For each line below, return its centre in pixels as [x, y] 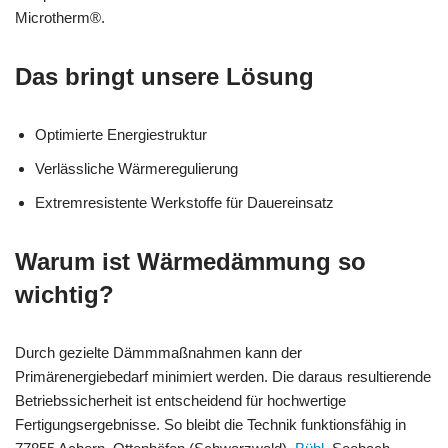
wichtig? [64, 294]
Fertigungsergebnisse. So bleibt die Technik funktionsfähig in [210, 424]
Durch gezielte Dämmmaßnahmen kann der [158, 352]
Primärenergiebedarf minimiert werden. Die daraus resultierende [223, 376]
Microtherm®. [60, 17]
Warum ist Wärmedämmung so [190, 261]
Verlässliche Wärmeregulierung [136, 168]
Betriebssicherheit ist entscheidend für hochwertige [180, 400]
